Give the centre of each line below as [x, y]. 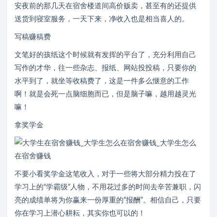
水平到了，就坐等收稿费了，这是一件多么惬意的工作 [102, 81]
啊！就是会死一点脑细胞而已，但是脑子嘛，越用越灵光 [105, 94]
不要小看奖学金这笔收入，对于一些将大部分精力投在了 [105, 174]
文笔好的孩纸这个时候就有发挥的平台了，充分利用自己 [105, 55]
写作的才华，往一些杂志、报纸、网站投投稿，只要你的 [105, 68]
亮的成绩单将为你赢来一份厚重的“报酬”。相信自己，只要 [108, 201]
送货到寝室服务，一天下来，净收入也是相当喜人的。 [102, 19]
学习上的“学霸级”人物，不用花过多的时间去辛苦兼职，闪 [108, 187]
